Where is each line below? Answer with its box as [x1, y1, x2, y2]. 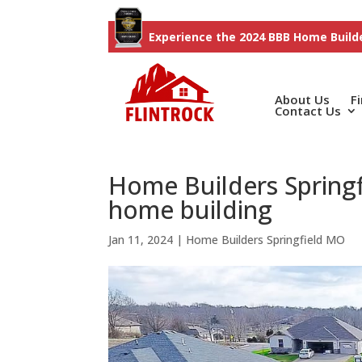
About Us [274, 90, 330, 107]
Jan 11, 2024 [108, 231, 174, 247]
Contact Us [274, 102, 341, 119]
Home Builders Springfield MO [186, 231, 346, 247]
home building [108, 192, 273, 226]
